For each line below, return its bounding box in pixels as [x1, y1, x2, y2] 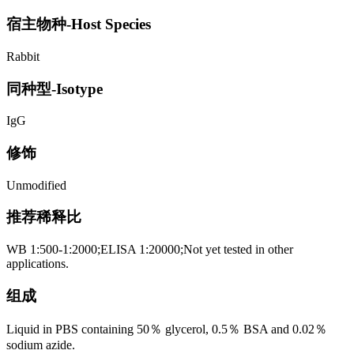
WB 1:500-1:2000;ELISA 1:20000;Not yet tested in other [6, 243, 293, 257]
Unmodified [6, 178, 66, 192]
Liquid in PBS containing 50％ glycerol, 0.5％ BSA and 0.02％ [6, 322, 327, 336]
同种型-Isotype [6, 80, 103, 97]
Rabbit [6, 49, 40, 63]
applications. [6, 257, 69, 271]
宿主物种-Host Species [6, 16, 151, 33]
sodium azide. [6, 337, 75, 352]
